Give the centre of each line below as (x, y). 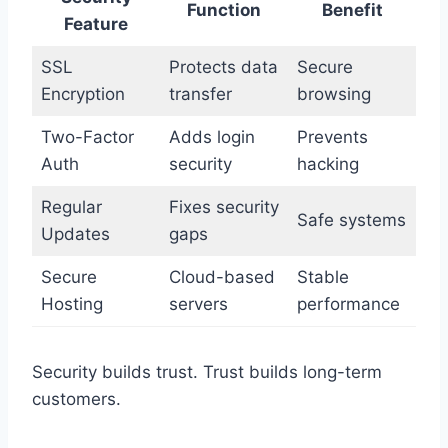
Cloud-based (221, 277)
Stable (322, 277)
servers (198, 304)
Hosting (71, 304)
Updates (75, 234)
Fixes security (223, 207)
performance (348, 304)
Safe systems (351, 220)
